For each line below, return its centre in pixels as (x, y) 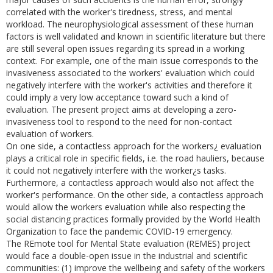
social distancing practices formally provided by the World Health (133, 219)
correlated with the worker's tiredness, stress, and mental (119, 12)
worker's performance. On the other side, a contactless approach (135, 195)
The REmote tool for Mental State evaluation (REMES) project (128, 243)
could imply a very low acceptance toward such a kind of (117, 97)
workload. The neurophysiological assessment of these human (130, 24)
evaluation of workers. (50, 134)
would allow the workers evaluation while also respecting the (126, 207)
